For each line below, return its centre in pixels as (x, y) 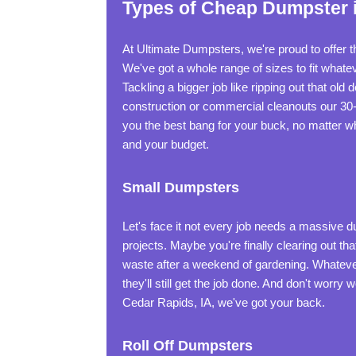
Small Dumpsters (181, 188)
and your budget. (166, 144)
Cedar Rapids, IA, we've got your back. (224, 302)
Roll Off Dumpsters (188, 346)
